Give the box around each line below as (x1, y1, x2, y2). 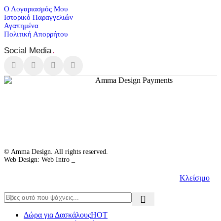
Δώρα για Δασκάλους (24, 210, 91, 219)
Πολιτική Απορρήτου (4, 30, 68, 38)
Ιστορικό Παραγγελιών (4, 13, 73, 21)
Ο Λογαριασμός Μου (4, 4, 68, 13)
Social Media (4, 45, 51, 55)
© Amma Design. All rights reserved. (4, 147, 108, 155)
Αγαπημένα (4, 21, 38, 30)
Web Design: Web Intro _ (4, 155, 75, 163)
